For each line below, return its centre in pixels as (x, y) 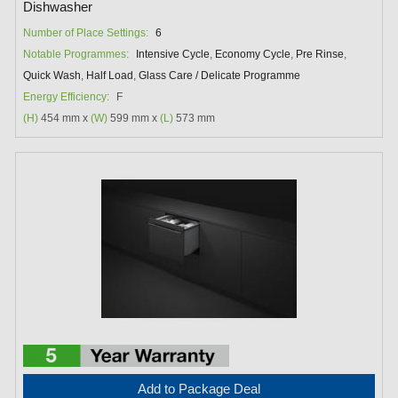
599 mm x (134, 119)
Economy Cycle (253, 55)
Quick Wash (52, 76)
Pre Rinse (320, 55)
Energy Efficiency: (67, 97)
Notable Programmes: (76, 55)
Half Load (110, 76)
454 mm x (65, 119)
